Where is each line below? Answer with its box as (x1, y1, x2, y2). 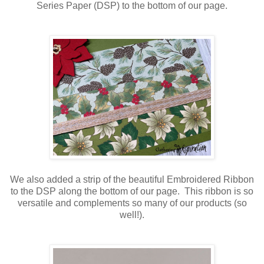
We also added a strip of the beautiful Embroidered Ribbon (10, 174, 254, 185)
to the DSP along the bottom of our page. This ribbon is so (11, 186, 253, 197)
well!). (120, 210, 144, 220)
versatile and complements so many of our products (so (17, 198, 247, 209)
